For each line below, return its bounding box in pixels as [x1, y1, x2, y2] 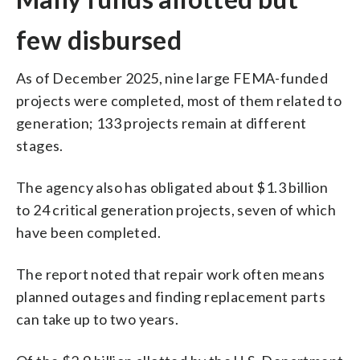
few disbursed [16, 23, 182, 55]
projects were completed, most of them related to [16, 91, 342, 109]
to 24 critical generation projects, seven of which [16, 200, 336, 219]
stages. [16, 136, 63, 154]
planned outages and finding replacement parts [16, 287, 325, 305]
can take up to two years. [16, 309, 178, 328]
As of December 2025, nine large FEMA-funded [16, 68, 329, 87]
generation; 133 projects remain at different [16, 113, 307, 132]
